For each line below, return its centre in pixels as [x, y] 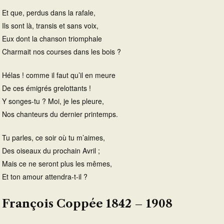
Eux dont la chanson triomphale [52, 39]
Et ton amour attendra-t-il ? [45, 177]
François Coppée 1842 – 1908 [87, 204]
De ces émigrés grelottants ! [46, 88]
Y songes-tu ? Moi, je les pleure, [53, 101]
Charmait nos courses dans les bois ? [61, 52]
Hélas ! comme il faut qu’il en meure [59, 75]
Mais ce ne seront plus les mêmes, [57, 164]
